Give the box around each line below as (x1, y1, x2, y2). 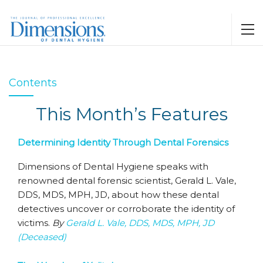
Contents (9, 76, 57, 89)
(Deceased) (18, 231, 66, 242)
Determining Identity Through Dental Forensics (18, 137, 228, 148)
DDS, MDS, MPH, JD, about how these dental (18, 189, 219, 200)
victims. (18, 217, 52, 228)
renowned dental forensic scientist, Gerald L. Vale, (18, 175, 236, 186)
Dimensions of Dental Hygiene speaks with (18, 161, 208, 172)
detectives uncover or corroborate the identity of (18, 203, 235, 214)
